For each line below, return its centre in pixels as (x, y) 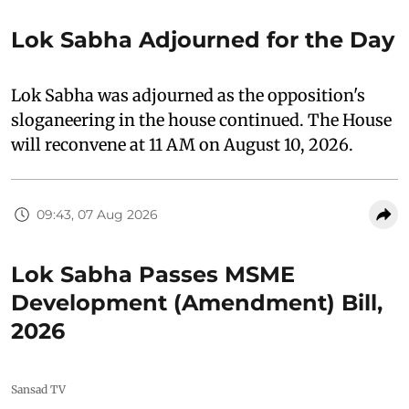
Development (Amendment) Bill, (197, 303)
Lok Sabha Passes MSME (153, 274)
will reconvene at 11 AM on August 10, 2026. (182, 145)
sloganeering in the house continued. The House (201, 120)
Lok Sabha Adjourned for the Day (203, 40)
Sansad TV (38, 389)
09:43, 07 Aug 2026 (97, 214)
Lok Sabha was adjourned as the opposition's (188, 95)
